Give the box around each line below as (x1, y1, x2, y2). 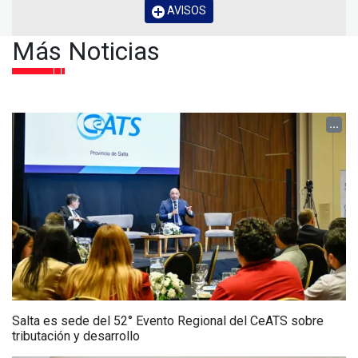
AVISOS (165, 4, 206, 18)
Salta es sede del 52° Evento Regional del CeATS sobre (12, 313, 324, 329)
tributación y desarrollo (12, 328, 140, 344)
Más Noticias (12, 36, 160, 67)
